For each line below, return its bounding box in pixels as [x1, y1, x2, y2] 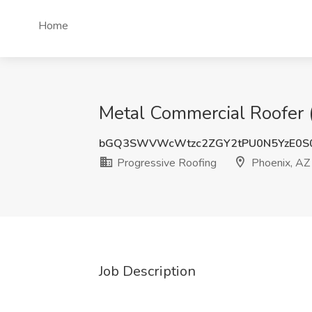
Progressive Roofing [114, 155, 217, 171]
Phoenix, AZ [249, 155, 310, 171]
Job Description [99, 262, 196, 281]
